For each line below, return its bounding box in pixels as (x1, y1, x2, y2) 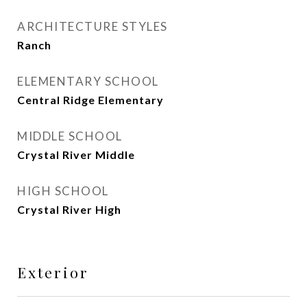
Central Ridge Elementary (17, 93, 164, 106)
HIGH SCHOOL (17, 184, 109, 198)
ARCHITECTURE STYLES (17, 19, 168, 34)
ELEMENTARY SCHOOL (17, 74, 159, 88)
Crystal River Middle (17, 148, 135, 161)
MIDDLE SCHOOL (17, 129, 123, 143)
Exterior (17, 262, 89, 282)
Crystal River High (17, 203, 121, 216)
